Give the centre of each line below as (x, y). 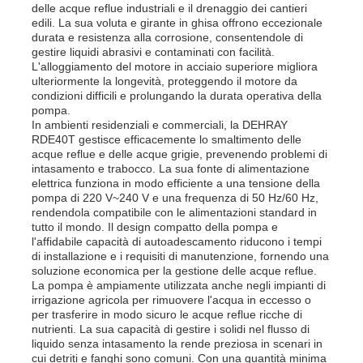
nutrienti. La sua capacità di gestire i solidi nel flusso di (171, 329)
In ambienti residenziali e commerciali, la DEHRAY (160, 124)
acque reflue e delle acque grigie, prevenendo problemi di (180, 154)
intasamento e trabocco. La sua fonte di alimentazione (171, 168)
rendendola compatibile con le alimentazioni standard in (175, 212)
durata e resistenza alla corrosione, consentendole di (168, 37)
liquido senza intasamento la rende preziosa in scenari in (177, 343)
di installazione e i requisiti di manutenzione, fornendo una (181, 256)
